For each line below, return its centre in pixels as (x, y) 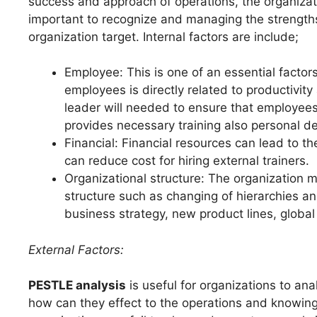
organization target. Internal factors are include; (163, 36)
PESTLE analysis (77, 285)
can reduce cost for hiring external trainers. (187, 161)
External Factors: (76, 249)
